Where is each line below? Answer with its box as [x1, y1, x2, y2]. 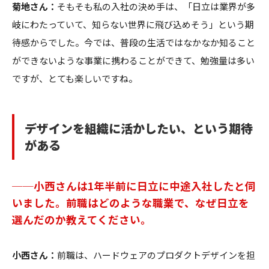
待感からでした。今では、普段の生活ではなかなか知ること [12, 35, 255, 49]
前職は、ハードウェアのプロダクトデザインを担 [57, 248, 255, 261]
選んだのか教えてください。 [12, 211, 151, 227]
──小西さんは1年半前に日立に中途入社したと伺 [12, 178, 256, 193]
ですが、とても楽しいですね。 [12, 71, 138, 85]
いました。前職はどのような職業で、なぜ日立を [12, 195, 249, 210]
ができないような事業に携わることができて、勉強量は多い [12, 53, 255, 67]
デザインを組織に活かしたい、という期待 [25, 119, 253, 137]
